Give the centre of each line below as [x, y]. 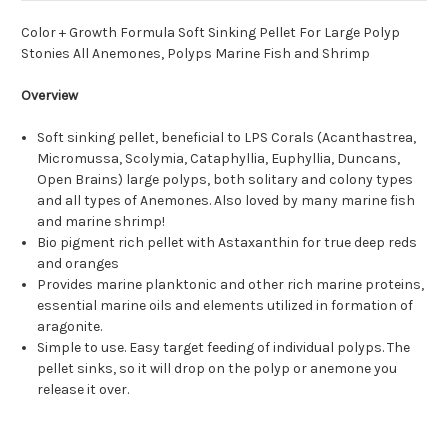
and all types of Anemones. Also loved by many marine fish [226, 201]
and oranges [78, 264]
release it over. [83, 390]
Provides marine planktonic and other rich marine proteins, [231, 285]
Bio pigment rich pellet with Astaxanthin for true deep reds [227, 243]
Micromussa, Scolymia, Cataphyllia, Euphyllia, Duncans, [219, 159]
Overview [49, 96]
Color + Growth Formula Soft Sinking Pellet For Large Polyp [210, 33]
